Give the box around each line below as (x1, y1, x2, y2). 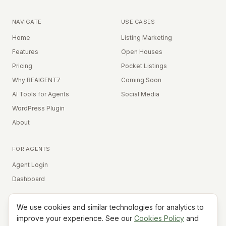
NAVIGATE (12, 18, 42, 25)
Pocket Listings (121, 62, 167, 70)
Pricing (12, 62, 32, 70)
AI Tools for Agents (12, 90, 69, 98)
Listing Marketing (121, 34, 172, 41)
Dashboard (12, 175, 45, 183)
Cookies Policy (134, 214, 184, 222)
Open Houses (121, 48, 162, 55)
